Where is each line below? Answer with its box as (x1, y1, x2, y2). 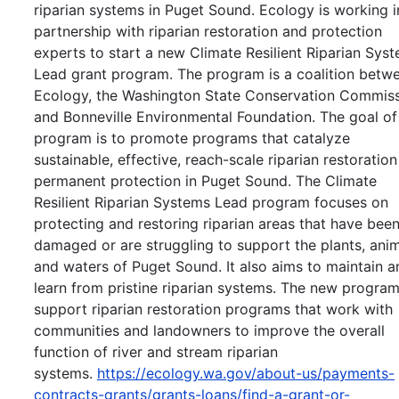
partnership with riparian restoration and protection (34, 21, 382, 40)
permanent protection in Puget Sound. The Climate (34, 171, 377, 190)
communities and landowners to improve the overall (34, 321, 385, 339)
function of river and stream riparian (34, 342, 278, 361)
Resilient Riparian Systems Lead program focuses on (34, 192, 388, 211)
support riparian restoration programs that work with (34, 299, 393, 318)
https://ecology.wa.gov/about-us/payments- (97, 363, 395, 382)
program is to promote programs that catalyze (34, 128, 350, 147)
